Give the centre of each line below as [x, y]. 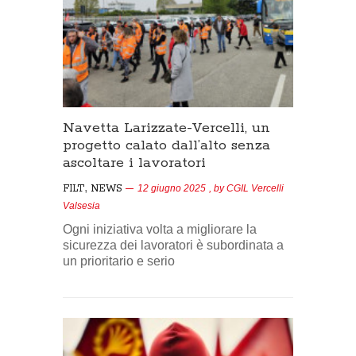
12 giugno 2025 [172, 188]
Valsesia [81, 205]
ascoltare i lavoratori [134, 163]
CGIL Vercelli [255, 188]
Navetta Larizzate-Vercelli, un [166, 128]
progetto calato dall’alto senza [166, 145]
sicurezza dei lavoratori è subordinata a [173, 245]
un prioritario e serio [119, 261]
